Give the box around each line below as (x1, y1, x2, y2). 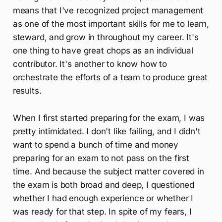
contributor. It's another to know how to (12, 58, 167, 69)
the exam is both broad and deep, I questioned (12, 179, 195, 190)
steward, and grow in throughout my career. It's (12, 32, 199, 42)
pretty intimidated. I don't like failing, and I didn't (12, 126, 201, 136)
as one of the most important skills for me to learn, (12, 18, 209, 29)
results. (12, 85, 42, 96)
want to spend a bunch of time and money (12, 139, 179, 150)
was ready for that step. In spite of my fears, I (12, 206, 192, 217)
